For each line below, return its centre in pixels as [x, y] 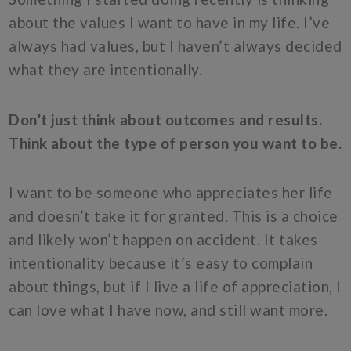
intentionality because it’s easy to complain [161, 262]
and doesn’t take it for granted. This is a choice [174, 215]
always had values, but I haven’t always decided [175, 46]
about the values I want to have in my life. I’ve [170, 23]
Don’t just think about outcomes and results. [166, 119]
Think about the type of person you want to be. [175, 143]
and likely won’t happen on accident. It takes [163, 239]
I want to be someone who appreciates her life [171, 192]
